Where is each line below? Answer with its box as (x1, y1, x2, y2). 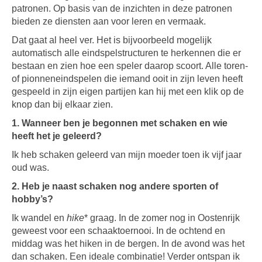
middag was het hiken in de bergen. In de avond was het (12, 239, 244, 249)
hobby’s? (12, 194, 53, 204)
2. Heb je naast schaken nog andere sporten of (12, 181, 218, 191)
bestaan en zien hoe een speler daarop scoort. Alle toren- (12, 61, 248, 71)
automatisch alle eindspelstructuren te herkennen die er (12, 48, 241, 58)
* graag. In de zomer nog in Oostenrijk (84, 213, 240, 223)
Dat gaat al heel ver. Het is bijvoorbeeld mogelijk (12, 35, 212, 45)
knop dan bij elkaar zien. (12, 99, 113, 109)
